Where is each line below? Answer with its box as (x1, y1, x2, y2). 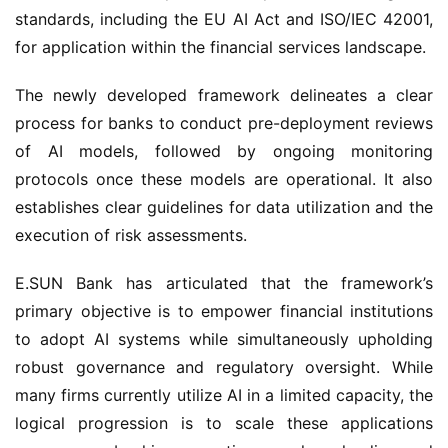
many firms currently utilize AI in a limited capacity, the (15, 385, 433, 405)
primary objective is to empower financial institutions (15, 301, 433, 321)
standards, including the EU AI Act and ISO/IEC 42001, (15, 9, 433, 29)
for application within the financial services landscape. (15, 37, 426, 57)
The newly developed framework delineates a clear (15, 85, 433, 105)
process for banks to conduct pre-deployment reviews (15, 113, 433, 133)
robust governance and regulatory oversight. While (15, 357, 433, 377)
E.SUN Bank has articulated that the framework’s (15, 273, 433, 293)
